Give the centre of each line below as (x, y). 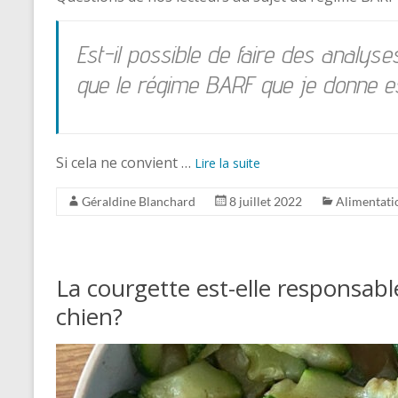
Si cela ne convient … (125, 163)
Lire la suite (227, 163)
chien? (89, 316)
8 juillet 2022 (266, 201)
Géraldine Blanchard (139, 201)
